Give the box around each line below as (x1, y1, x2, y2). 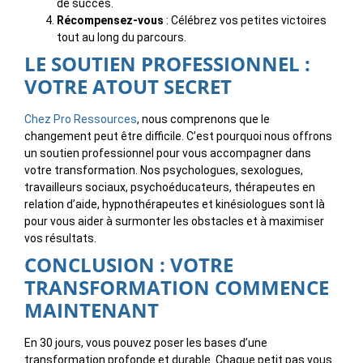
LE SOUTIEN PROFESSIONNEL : (24, 50, 310, 78)
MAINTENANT (24, 297, 159, 324)
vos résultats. (24, 232, 96, 246)
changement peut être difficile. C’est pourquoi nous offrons (24, 130, 332, 143)
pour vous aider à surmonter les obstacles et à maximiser (24, 215, 324, 228)
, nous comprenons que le (137, 113, 270, 126)
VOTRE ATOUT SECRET (24, 73, 232, 100)
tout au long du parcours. (57, 31, 186, 45)
